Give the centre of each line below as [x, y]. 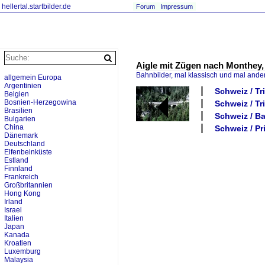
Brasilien [18, 111]
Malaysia [19, 260]
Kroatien [18, 243]
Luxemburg [22, 251]
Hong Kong [22, 193]
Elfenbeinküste [28, 152]
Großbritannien [28, 185]
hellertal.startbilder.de [36, 7]
